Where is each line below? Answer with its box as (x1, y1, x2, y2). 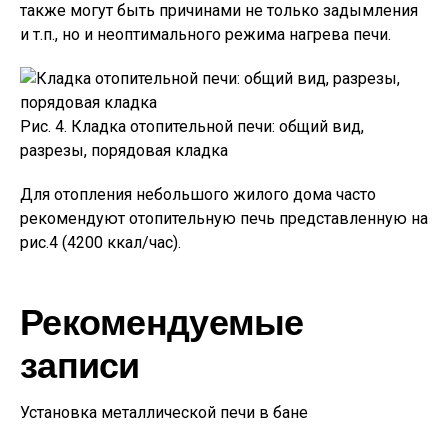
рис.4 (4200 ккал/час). (20, 233, 181, 253)
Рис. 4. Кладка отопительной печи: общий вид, (20, 117, 364, 137)
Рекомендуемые (20, 299, 304, 343)
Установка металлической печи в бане (20, 403, 308, 423)
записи (20, 342, 140, 386)
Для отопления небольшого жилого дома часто (20, 185, 376, 205)
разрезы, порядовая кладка (20, 141, 228, 161)
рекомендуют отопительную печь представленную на (20, 209, 428, 229)
